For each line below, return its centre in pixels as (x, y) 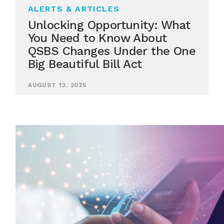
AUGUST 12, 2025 (57, 85)
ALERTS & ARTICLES (74, 9)
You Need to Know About (97, 38)
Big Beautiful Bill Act (85, 64)
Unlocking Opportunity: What (109, 25)
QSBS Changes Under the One (112, 51)
